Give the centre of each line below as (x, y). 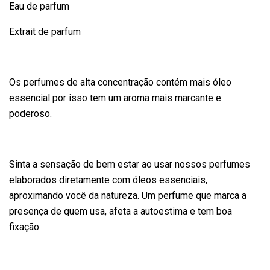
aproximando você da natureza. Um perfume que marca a (128, 196)
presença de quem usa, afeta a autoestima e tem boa (121, 211)
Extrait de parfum (45, 32)
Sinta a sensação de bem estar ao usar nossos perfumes (130, 164)
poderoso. (30, 114)
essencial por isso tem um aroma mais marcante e (115, 98)
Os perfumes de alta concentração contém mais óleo (120, 82)
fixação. (25, 227)
